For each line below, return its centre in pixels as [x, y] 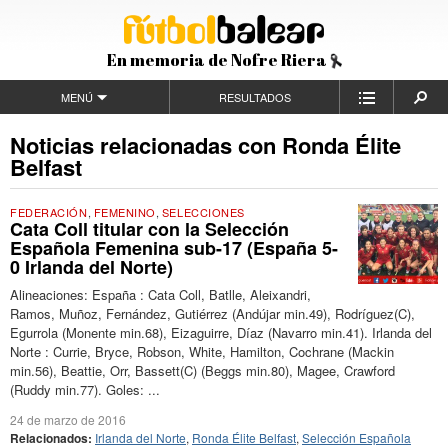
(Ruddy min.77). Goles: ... [85, 389]
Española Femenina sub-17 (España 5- [174, 248]
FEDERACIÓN [49, 212]
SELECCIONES [203, 212]
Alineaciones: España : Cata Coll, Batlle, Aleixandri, [160, 294]
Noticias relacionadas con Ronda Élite [205, 145]
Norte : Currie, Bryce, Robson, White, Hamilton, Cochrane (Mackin [202, 351]
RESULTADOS [254, 97]
